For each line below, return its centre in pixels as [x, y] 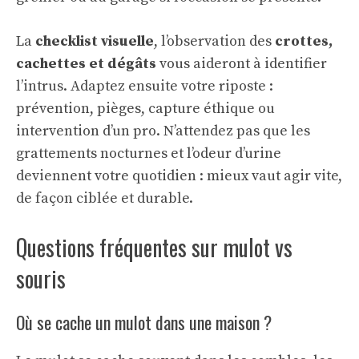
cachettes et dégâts [86, 64]
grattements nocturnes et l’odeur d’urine [149, 153]
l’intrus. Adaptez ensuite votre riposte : [145, 86]
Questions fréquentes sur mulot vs [154, 247]
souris [41, 278]
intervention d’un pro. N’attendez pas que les [163, 131]
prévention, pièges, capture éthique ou [145, 109]
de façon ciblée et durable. [105, 198]
